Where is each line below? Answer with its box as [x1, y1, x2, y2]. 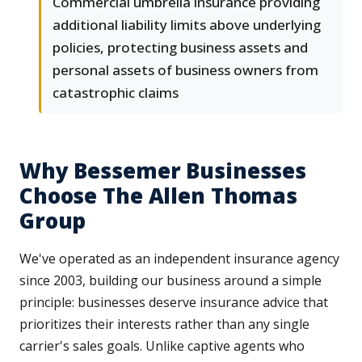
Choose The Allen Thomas [19, 181, 298, 211]
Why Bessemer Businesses [19, 156, 307, 186]
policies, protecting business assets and [53, 38, 308, 57]
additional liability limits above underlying [53, 15, 321, 35]
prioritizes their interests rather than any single [19, 315, 309, 334]
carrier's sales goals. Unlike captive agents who [19, 337, 305, 356]
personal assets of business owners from [53, 61, 318, 80]
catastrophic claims [53, 83, 179, 103]
